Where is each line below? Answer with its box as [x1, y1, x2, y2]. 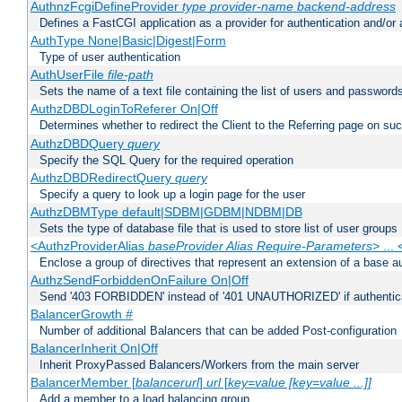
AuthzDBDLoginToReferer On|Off [30, 101, 218, 117]
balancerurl [135, 375, 199, 390]
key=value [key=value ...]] [227, 375, 371, 390]
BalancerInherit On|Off [30, 341, 158, 356]
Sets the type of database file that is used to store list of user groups [39, 222, 398, 236]
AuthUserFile [30, 67, 108, 83]
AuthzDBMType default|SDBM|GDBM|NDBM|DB [30, 205, 302, 220]
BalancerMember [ [30, 375, 135, 390]
